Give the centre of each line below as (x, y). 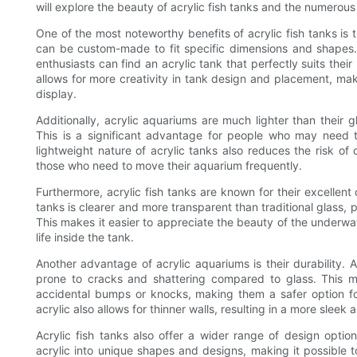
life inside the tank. (85, 237)
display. (56, 94)
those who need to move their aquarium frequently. (169, 166)
